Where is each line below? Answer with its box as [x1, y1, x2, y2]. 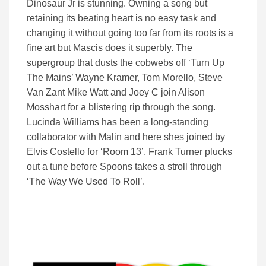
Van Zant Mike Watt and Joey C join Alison [27, 87, 205, 98]
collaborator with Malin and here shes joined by [27, 132, 225, 142]
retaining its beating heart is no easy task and [27, 13, 216, 24]
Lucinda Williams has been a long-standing [27, 117, 208, 128]
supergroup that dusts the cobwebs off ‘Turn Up [27, 58, 224, 68]
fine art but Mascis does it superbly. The [27, 43, 192, 53]
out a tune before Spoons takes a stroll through [27, 161, 222, 172]
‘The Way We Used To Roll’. [27, 176, 145, 187]
